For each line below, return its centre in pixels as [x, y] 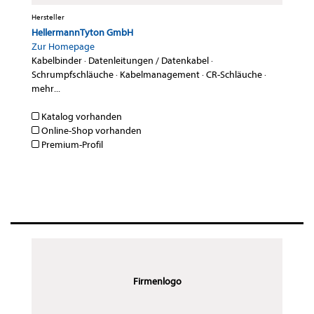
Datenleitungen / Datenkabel [149, 61]
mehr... [46, 89]
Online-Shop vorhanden [90, 131]
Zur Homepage [63, 47]
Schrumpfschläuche [73, 75]
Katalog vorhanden [81, 117]
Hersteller [48, 18]
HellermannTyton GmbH [82, 33]
